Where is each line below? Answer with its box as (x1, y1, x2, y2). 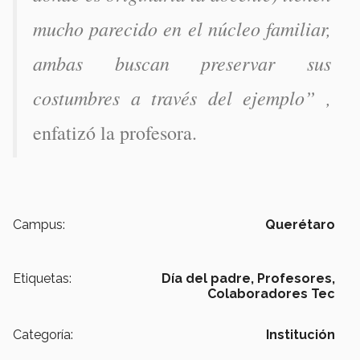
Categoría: (13, 327, 73, 343)
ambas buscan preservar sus (33, 50, 331, 76)
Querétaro (265, 217, 335, 233)
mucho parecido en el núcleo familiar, (33, 15, 331, 42)
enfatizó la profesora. (33, 120, 197, 146)
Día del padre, (162, 271, 254, 287)
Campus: (13, 217, 65, 233)
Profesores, (257, 271, 335, 287)
